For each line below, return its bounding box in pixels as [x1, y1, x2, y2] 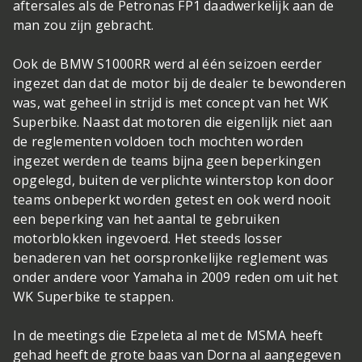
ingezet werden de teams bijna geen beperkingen [13, 151, 322, 170]
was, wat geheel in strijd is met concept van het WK [13, 93, 329, 112]
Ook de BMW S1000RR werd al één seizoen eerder [13, 54, 322, 73]
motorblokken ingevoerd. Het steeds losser [13, 229, 283, 247]
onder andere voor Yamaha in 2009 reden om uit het [13, 267, 338, 286]
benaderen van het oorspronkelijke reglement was [13, 248, 329, 267]
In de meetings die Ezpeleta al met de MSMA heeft [13, 326, 323, 344]
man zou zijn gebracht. [13, 15, 154, 34]
